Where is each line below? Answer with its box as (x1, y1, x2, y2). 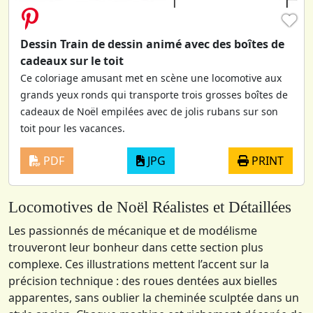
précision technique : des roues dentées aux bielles (8, 273, 277, 289)
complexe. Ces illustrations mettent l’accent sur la (8, 256, 269, 272)
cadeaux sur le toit (20, 53, 124, 69)
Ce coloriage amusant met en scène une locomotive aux (20, 71, 282, 85)
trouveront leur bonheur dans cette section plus (8, 240, 263, 256)
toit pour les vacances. (20, 122, 125, 136)
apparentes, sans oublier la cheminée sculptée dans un (8, 290, 299, 306)
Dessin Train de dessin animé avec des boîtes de (20, 36, 284, 52)
